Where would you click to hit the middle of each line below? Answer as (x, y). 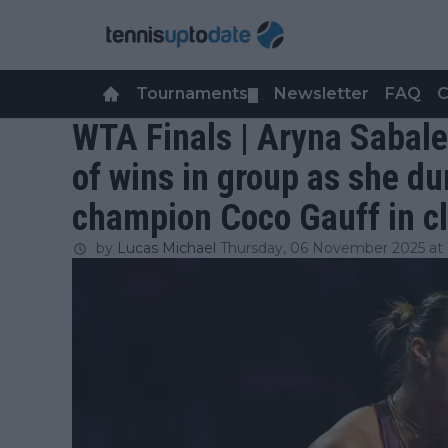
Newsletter (321, 93)
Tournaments (192, 93)
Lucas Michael (166, 248)
